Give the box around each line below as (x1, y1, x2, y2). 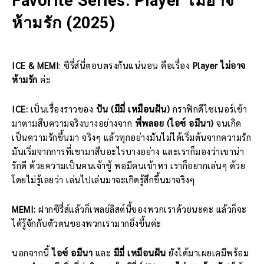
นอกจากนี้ (12, 246, 52, 258)
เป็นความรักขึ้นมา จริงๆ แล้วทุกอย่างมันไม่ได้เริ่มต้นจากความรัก (12, 131, 251, 143)
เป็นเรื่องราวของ (30, 103, 96, 114)
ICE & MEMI (12, 59, 59, 71)
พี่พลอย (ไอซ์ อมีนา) (134, 117, 216, 128)
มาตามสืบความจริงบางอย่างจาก (12, 117, 135, 128)
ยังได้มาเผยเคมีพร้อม (166, 246, 249, 258)
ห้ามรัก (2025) (12, 13, 115, 32)
